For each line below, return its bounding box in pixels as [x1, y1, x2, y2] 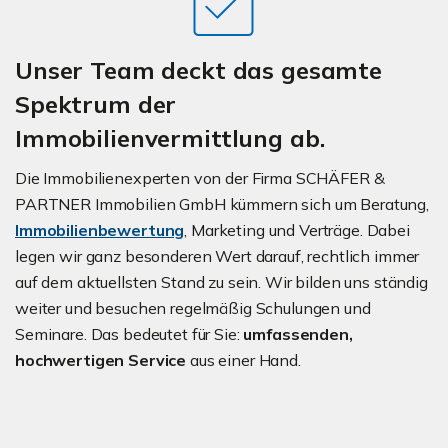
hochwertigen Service [15, 350, 190, 371]
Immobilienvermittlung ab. [15, 123, 325, 154]
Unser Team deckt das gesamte [15, 55, 382, 86]
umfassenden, [243, 324, 353, 345]
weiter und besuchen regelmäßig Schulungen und [15, 298, 371, 319]
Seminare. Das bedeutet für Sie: [15, 324, 244, 345]
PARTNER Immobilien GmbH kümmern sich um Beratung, [15, 194, 429, 215]
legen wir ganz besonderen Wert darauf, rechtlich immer [15, 246, 420, 267]
